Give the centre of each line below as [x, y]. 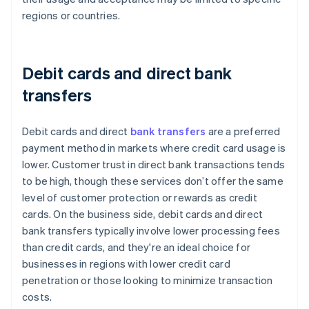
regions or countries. [71, 16]
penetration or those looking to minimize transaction [148, 280]
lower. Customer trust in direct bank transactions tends [154, 165]
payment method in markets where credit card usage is [154, 148]
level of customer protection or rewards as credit [140, 198]
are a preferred [243, 131]
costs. [37, 297]
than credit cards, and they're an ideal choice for [137, 247]
